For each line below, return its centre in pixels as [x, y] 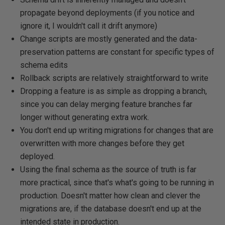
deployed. [37, 156]
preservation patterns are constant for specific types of [117, 52]
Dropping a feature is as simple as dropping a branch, [114, 91]
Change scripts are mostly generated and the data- [109, 39]
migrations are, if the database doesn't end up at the [111, 209]
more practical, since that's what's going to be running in [117, 183]
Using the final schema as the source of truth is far [108, 170]
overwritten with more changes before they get [102, 143]
